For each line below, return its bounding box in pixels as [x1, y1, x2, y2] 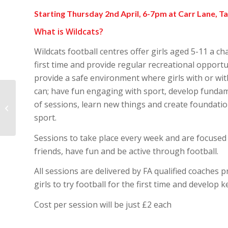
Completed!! [18, 113, 54, 123]
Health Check [18, 102, 59, 112]
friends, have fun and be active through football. [34, 145, 218, 157]
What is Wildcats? [34, 25, 103, 37]
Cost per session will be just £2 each [34, 198, 172, 210]
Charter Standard [18, 92, 72, 101]
